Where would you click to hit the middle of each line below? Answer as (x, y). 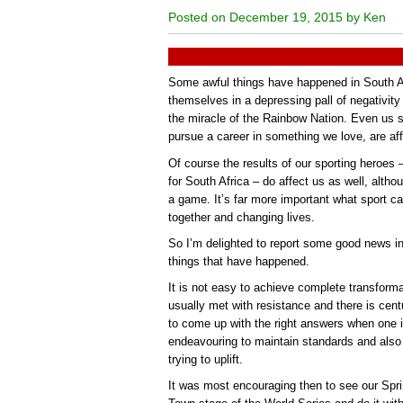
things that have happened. (239, 261)
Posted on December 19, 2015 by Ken (277, 18)
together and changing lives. (242, 217)
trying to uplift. (206, 359)
